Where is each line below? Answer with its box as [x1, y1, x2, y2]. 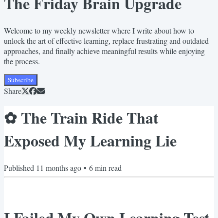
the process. [4, 55, 40, 66]
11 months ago [36, 162, 81, 173]
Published [4, 162, 36, 173]
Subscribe [8, 75, 34, 84]
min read [93, 162, 122, 173]
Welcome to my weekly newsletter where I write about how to [4, 25, 194, 36]
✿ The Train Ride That [4, 106, 159, 129]
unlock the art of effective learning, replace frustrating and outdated [4, 35, 209, 46]
